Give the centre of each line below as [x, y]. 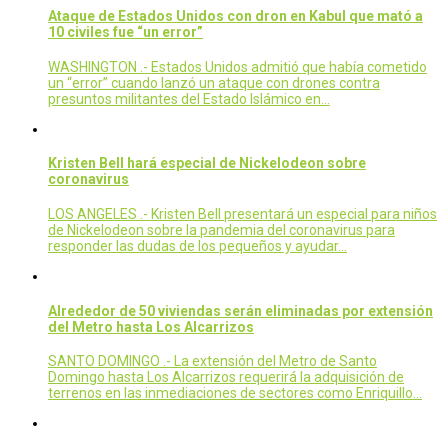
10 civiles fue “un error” [125, 32]
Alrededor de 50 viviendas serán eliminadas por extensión [240, 310]
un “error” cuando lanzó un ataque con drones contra [214, 82]
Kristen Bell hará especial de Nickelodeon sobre [207, 163]
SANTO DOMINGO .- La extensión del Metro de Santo [212, 361]
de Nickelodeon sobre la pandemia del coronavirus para [221, 229]
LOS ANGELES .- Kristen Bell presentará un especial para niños [242, 213]
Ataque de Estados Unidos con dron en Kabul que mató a [235, 16]
